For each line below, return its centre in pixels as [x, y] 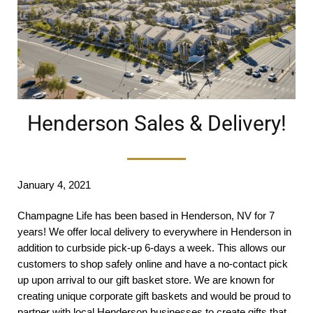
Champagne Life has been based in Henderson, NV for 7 [146, 215]
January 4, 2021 [54, 184]
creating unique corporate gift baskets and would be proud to [154, 296]
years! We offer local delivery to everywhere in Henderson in [154, 231]
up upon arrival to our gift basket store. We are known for [146, 279]
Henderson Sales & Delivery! [156, 123]
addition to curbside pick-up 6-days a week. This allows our [152, 247]
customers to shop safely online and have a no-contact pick [153, 263]
